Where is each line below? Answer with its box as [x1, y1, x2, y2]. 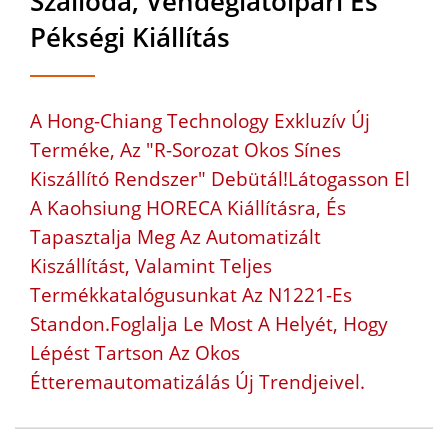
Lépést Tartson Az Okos [30, 340, 240, 366]
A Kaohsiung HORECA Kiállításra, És [30, 195, 346, 221]
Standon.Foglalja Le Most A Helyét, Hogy [30, 311, 388, 337]
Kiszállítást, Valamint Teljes [30, 253, 272, 279]
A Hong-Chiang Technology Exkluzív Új [30, 108, 370, 134]
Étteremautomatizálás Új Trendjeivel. [30, 369, 365, 395]
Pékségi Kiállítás [30, 19, 230, 55]
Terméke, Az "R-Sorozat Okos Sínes [30, 137, 341, 163]
